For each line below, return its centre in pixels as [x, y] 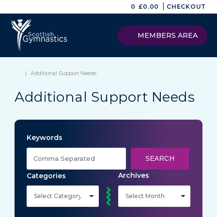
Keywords [45, 137]
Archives [134, 175]
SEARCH [160, 159]
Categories [47, 190]
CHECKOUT [186, 7]
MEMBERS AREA [167, 35]
